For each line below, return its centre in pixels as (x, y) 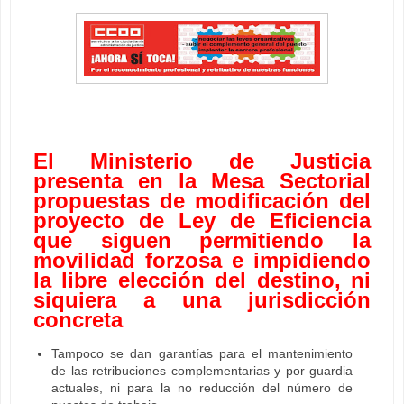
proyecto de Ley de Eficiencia (202, 220)
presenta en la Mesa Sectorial (202, 180)
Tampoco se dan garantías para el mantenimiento (202, 354)
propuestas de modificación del (202, 200)
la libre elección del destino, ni (202, 280)
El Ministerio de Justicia (202, 161)
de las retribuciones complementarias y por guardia (202, 371)
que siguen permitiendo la (202, 240)
